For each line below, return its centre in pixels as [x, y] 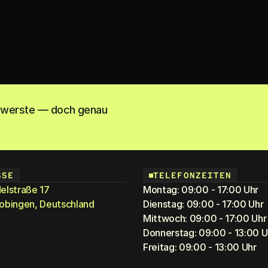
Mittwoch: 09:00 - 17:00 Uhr [205, 218]
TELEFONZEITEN [193, 175]
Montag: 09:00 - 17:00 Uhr [201, 190]
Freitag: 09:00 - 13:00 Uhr [200, 247]
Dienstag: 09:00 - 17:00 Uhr [203, 204]
